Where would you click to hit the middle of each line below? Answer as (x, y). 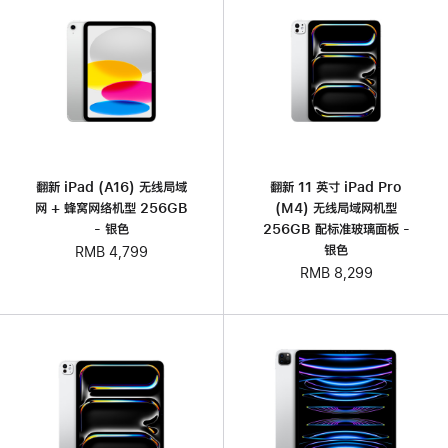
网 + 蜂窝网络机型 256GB (111, 207)
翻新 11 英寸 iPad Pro (336, 187)
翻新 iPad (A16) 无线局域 (111, 186)
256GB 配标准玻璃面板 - (336, 229)
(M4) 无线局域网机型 (336, 208)
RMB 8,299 (336, 273)
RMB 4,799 (111, 251)
